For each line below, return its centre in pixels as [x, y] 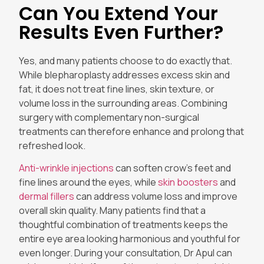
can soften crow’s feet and [172, 168]
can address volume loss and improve [156, 196]
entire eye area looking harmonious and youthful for [130, 238]
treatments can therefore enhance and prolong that [131, 131]
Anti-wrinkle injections [66, 168]
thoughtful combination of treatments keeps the [123, 224]
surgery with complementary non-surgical [109, 117]
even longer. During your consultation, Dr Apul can [126, 253]
